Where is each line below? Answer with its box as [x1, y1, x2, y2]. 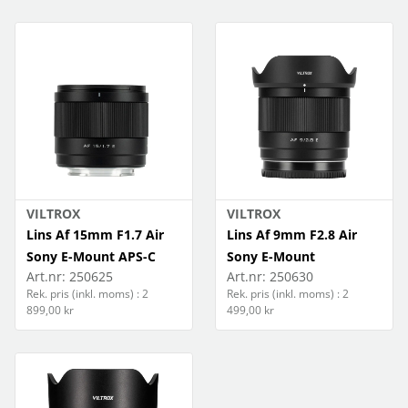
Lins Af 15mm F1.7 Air [26, 226, 164, 243]
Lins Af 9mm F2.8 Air [227, 226, 357, 243]
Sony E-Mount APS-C [26, 248, 156, 265]
